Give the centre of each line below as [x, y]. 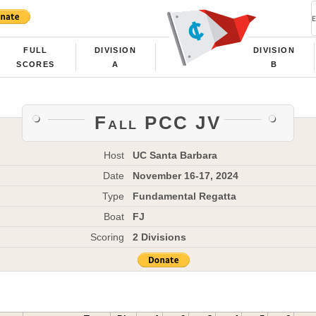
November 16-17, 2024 [185, 175]
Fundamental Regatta [184, 196]
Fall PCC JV [158, 122]
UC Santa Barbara [175, 155]
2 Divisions [159, 237]
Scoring [107, 237]
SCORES [36, 64]
